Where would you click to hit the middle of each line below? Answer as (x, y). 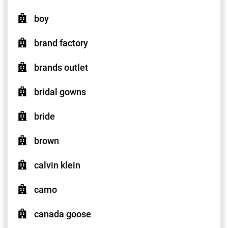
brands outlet (61, 68)
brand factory (61, 43)
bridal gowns (60, 92)
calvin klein (57, 165)
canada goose (63, 214)
